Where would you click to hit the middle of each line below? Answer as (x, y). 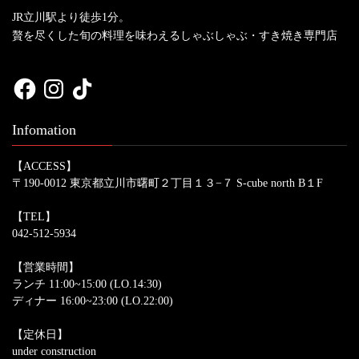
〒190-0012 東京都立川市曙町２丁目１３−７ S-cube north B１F (167, 184)
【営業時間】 (46, 268)
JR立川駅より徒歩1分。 (71, 18)
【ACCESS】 (44, 167)
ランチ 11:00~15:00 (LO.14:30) (87, 284)
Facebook (33, 81)
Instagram (63, 81)
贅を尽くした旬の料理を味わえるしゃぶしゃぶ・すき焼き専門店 (175, 36)
